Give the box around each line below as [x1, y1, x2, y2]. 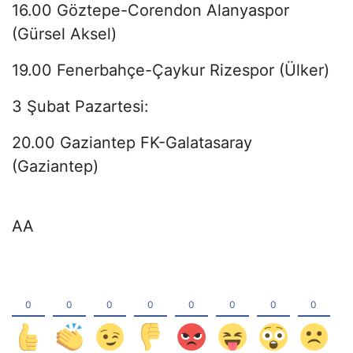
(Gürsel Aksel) [12, 24, 117, 43]
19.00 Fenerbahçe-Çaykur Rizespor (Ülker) [12, 60, 329, 80]
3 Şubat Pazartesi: [12, 96, 149, 116]
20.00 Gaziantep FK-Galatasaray [12, 132, 252, 152]
